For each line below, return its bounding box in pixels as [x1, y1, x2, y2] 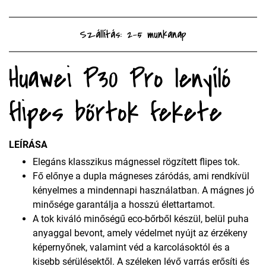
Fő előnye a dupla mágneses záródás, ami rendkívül [33, 170, 249, 182]
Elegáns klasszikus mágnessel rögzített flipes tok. [33, 156, 240, 167]
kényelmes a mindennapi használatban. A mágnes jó [33, 184, 254, 196]
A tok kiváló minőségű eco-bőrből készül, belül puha [33, 213, 249, 224]
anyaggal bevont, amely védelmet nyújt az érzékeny [33, 227, 248, 239]
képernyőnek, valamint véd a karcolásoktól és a [33, 241, 230, 253]
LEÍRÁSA [9, 138, 47, 150]
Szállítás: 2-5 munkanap [80, 26, 186, 43]
